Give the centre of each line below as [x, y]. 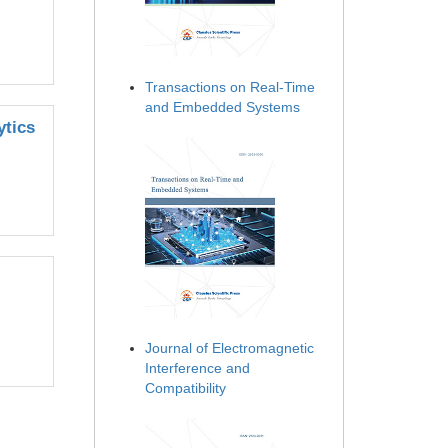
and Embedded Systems [222, 107]
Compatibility [185, 388]
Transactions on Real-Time [230, 87]
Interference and [197, 368]
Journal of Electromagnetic [229, 348]
